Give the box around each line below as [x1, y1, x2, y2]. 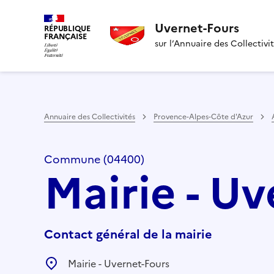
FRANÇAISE [44, 31, 87, 42]
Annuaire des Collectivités [44, 111, 135, 122]
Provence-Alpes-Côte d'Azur [154, 111, 253, 122]
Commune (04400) [44, 150, 144, 168]
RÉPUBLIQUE [44, 23, 91, 34]
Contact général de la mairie [44, 224, 212, 243]
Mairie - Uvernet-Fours [68, 256, 169, 271]
